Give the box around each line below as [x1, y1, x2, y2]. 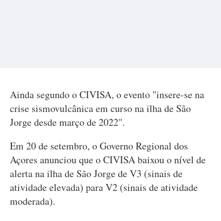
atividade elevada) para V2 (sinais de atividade [10, 181, 198, 194]
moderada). [10, 194, 55, 208]
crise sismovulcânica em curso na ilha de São [10, 102, 191, 115]
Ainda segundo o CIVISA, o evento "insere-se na [10, 88, 204, 101]
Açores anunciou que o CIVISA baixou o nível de [10, 153, 206, 166]
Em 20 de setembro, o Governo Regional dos [10, 139, 188, 152]
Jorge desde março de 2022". [10, 115, 125, 129]
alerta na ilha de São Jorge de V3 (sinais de [10, 167, 183, 180]
